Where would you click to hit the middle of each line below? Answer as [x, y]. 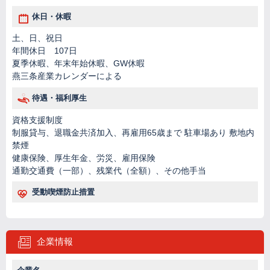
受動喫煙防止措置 [63, 192]
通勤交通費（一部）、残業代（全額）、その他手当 [109, 170]
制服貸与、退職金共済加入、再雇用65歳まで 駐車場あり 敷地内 [133, 132]
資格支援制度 [37, 120]
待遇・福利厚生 [59, 98]
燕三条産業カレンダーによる [67, 76]
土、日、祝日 [37, 38]
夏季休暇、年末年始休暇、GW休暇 [78, 64]
